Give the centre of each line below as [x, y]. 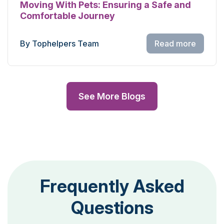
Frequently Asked [112, 186]
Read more [175, 43]
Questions [112, 207]
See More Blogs [112, 96]
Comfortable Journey [67, 15]
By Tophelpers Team [59, 43]
